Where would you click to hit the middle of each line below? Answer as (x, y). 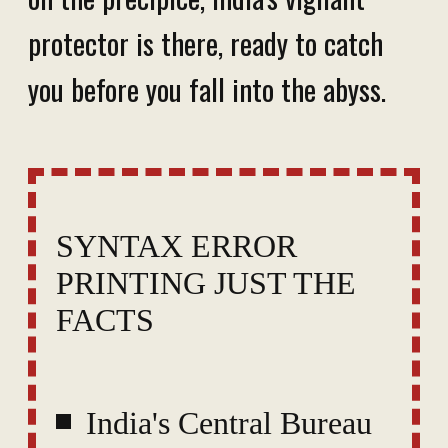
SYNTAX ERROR (176, 246)
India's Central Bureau (229, 423)
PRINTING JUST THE (206, 283)
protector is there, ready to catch (205, 43)
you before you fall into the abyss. (207, 89)
